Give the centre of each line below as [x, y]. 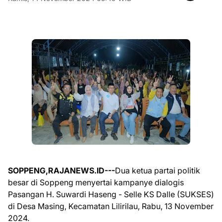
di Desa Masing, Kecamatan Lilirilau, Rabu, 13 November [111, 206]
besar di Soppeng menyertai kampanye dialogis [96, 183]
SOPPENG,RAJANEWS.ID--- [61, 171]
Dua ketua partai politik [158, 171]
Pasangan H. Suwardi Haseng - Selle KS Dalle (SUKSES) [111, 194]
